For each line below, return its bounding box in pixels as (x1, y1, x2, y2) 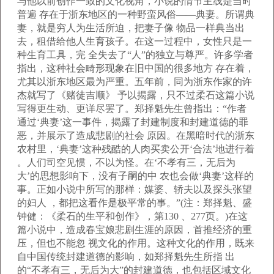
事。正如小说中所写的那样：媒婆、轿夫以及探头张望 (17, 184, 252, 194)
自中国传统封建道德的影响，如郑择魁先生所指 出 (17, 251, 235, 262)
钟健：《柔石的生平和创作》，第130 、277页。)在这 (17, 211, 248, 221)
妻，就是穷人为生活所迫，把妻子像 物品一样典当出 (17, 23, 245, 33)
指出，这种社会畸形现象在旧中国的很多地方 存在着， (17, 63, 254, 73)
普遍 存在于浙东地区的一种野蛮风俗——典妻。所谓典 (17, 9, 254, 20)
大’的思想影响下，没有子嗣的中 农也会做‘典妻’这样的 (17, 171, 254, 181)
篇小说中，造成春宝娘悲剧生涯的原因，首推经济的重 (17, 224, 252, 235)
